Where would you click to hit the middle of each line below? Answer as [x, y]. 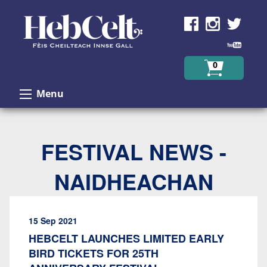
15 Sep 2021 [53, 221]
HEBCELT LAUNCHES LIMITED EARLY [126, 238]
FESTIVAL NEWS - [133, 151]
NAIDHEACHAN [133, 181]
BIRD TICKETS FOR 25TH [94, 253]
